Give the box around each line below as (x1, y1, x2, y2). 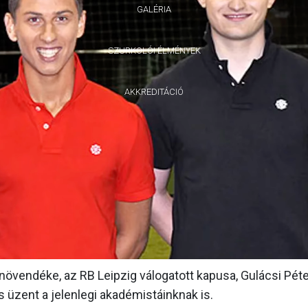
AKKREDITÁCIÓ (124, 87, 184, 97)
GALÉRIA (137, 4, 171, 14)
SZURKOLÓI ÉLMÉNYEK (107, 45, 201, 56)
